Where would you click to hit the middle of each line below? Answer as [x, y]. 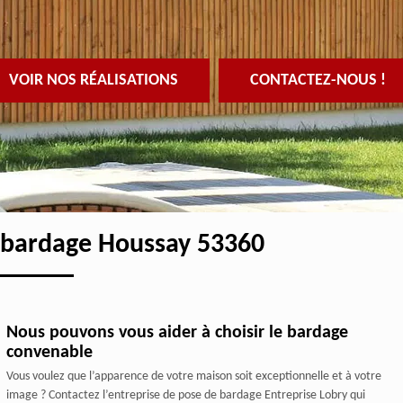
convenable [49, 352]
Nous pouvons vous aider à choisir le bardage [177, 332]
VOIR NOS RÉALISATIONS [93, 81]
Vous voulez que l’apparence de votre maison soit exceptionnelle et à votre [193, 376]
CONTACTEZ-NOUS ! [318, 81]
